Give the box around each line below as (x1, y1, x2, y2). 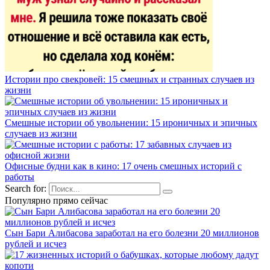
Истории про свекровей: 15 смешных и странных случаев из (5, 74, 254, 85)
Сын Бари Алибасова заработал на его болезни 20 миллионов (5, 228, 259, 239)
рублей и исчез (5, 239, 66, 250)
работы (5, 172, 34, 183)
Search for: (5, 183, 46, 194)
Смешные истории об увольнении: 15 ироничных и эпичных (5, 118, 257, 128)
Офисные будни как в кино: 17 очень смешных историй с (5, 161, 242, 172)
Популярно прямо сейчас (5, 195, 108, 206)
